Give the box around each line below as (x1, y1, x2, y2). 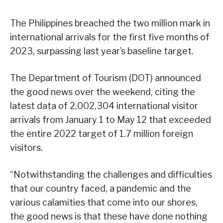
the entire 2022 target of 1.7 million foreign (10, 128, 193, 139)
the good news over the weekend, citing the (10, 86, 195, 97)
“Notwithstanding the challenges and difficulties (10, 169, 212, 180)
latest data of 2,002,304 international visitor (10, 100, 198, 111)
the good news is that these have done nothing (10, 211, 208, 222)
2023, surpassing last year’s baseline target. (10, 45, 194, 56)
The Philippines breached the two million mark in (10, 17, 210, 28)
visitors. (10, 142, 43, 153)
